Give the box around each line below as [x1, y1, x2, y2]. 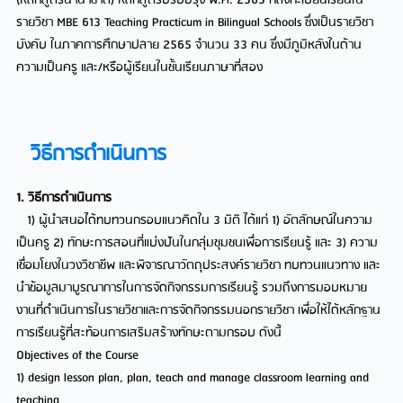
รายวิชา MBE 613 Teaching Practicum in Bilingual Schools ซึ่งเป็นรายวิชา [16, 13, 374, 34]
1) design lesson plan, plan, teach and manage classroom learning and [16, 368, 370, 390]
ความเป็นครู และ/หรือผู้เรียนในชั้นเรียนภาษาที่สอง [16, 58, 264, 79]
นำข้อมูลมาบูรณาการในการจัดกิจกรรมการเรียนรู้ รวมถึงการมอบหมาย [16, 278, 368, 300]
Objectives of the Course [16, 345, 139, 367]
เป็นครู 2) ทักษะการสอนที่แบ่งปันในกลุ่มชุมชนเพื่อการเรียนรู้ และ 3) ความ [16, 233, 379, 255]
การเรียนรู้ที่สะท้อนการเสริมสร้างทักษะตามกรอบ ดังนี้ [16, 323, 282, 345]
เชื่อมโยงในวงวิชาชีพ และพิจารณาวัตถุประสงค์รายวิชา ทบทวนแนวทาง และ [16, 255, 381, 277]
